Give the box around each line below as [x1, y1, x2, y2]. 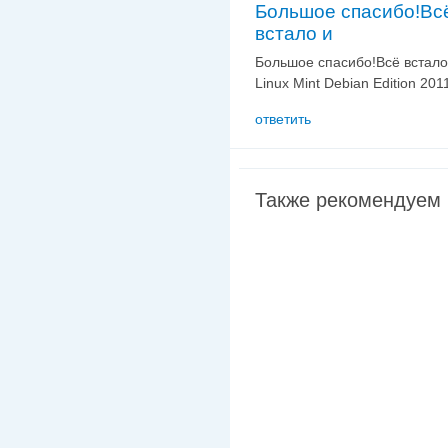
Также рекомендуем [255, 188, 441, 212]
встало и [255, 22, 333, 44]
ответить [255, 110, 311, 127]
